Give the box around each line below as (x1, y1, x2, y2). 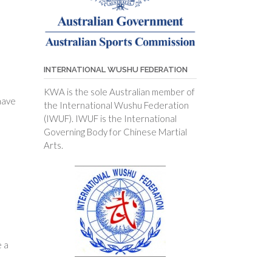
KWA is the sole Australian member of (43, 86, 195, 98)
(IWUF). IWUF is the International (43, 113, 177, 124)
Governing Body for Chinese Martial (43, 126, 187, 138)
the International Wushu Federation (43, 100, 189, 111)
